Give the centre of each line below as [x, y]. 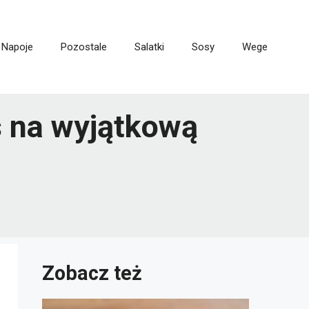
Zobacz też [92, 273]
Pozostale [84, 47]
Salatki [149, 47]
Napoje [17, 47]
